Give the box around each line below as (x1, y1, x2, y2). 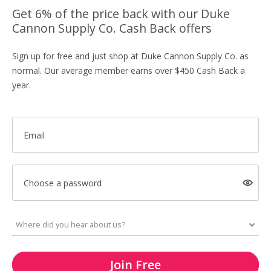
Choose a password (23, 177, 102, 189)
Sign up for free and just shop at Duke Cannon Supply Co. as (12, 50, 249, 62)
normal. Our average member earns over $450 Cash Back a (12, 65, 245, 76)
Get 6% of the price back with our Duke (12, 5, 230, 22)
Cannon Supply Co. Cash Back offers (12, 20, 212, 36)
